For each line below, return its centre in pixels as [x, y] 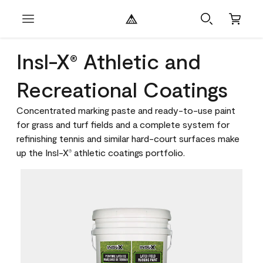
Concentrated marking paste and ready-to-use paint [126, 110]
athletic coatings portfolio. [128, 152]
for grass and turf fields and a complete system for [123, 124]
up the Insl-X [43, 152]
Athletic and [139, 61]
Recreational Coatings [122, 89]
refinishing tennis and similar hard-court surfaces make [128, 138]
